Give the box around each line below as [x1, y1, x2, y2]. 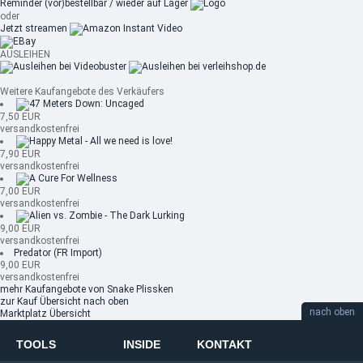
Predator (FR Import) [14, 247, 102, 258]
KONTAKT [197, 338, 252, 351]
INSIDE [123, 338, 160, 351]
